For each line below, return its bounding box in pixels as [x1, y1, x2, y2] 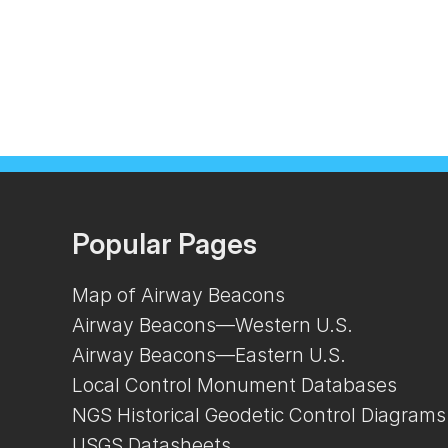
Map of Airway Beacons [72, 283, 286, 308]
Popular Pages [72, 227, 258, 262]
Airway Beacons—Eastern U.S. [72, 343, 347, 368]
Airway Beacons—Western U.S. [72, 313, 354, 338]
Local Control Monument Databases [72, 373, 398, 398]
